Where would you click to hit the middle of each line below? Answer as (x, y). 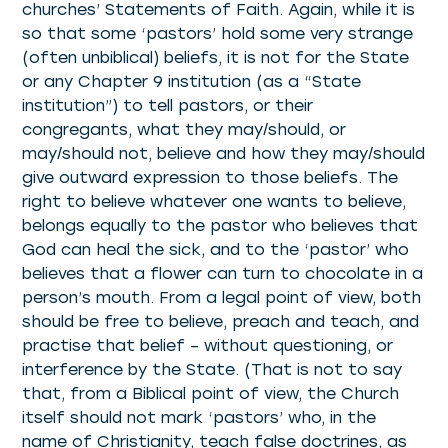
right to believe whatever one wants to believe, (214, 202)
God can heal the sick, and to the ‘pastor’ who (216, 250)
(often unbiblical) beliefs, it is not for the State (216, 58)
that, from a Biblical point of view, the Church (211, 394)
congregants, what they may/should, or (184, 130)
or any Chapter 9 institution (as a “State (192, 82)
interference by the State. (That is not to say (212, 370)
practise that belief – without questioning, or (208, 346)
